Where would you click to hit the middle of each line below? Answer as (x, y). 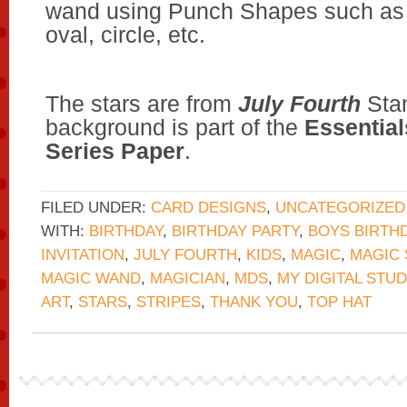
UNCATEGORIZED (340, 208)
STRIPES (169, 302)
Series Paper (115, 151)
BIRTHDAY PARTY (235, 231)
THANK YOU (254, 302)
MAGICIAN (188, 278)
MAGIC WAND (91, 278)
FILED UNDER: (96, 208)
